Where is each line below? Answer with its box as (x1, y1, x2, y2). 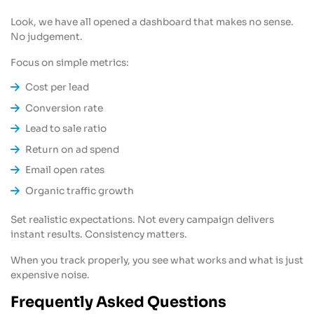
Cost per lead (25, 81, 90, 94)
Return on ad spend (25, 143, 120, 156)
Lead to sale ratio (25, 123, 107, 135)
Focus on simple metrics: (11, 56, 129, 69)
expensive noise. (11, 268, 90, 281)
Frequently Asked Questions (11, 292, 226, 311)
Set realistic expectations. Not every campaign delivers (11, 214, 274, 226)
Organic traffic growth (25, 185, 135, 197)
